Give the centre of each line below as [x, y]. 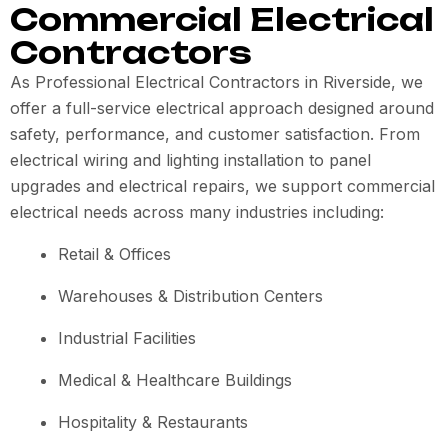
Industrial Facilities [127, 338]
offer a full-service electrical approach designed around [222, 108]
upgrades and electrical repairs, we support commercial [222, 186]
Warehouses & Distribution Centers [190, 296]
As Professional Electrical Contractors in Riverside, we [216, 82]
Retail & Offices [114, 254]
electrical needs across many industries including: [197, 212]
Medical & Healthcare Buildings [175, 380]
